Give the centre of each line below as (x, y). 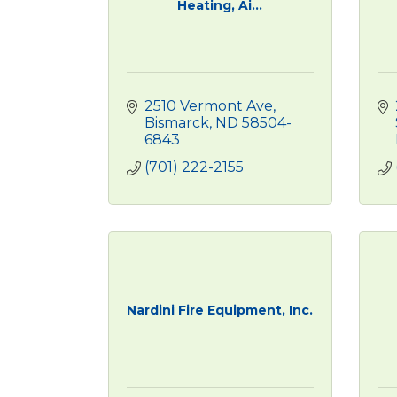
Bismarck (177, 123)
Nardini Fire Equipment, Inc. (220, 310)
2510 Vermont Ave (209, 106)
